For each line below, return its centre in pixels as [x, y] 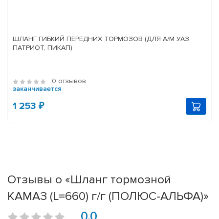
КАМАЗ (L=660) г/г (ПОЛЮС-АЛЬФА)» [108, 196]
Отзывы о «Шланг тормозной [89, 180]
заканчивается [37, 89]
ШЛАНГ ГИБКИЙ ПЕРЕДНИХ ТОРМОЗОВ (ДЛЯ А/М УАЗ [101, 39]
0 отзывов [69, 81]
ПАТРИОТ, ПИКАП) [43, 48]
